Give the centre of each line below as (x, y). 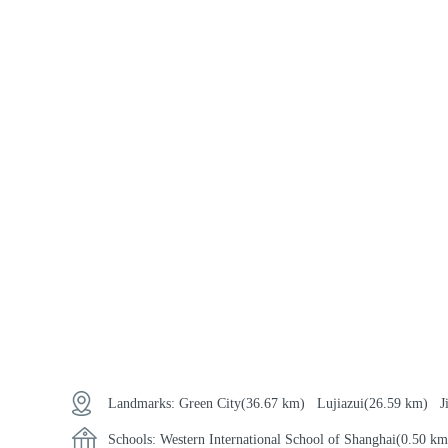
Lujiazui (340, 403)
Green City (210, 403)
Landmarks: (143, 403)
